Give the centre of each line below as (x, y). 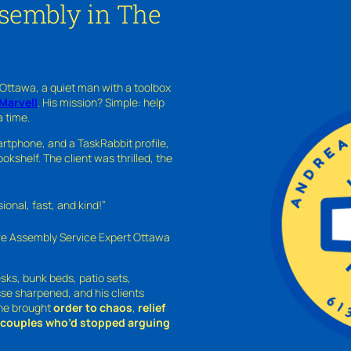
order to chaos (93, 307)
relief (152, 307)
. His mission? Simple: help (101, 102)
